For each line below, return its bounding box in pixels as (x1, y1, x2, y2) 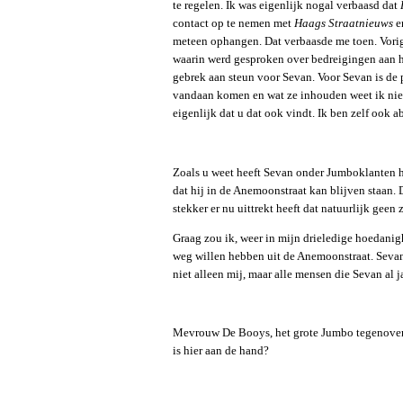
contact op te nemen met (173, 17, 294, 31)
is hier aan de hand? (173, 345, 269, 358)
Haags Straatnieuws (294, 17, 393, 31)
